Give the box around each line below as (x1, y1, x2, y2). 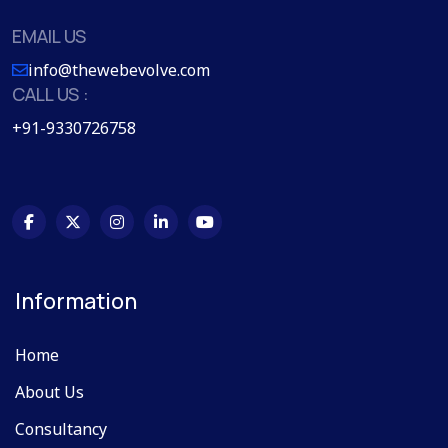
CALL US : (12, 82, 89, 107)
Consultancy (15, 418, 107, 441)
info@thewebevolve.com (28, 59, 210, 82)
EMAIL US (12, 24, 86, 49)
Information (15, 286, 137, 317)
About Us (15, 381, 84, 404)
